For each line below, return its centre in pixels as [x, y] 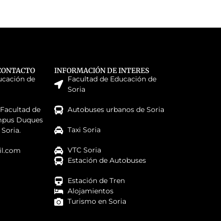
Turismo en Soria [97, 202]
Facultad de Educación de [112, 79]
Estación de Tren [96, 181]
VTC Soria [85, 150]
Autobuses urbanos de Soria [116, 110]
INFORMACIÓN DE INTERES [101, 71]
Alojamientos [91, 191]
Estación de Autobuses [107, 161]
